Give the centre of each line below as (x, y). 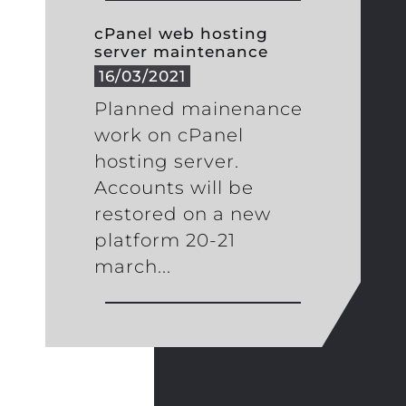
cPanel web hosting (181, 34)
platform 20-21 (164, 241)
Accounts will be (174, 188)
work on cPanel (169, 135)
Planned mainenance (198, 109)
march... (132, 267)
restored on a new (182, 214)
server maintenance (181, 52)
